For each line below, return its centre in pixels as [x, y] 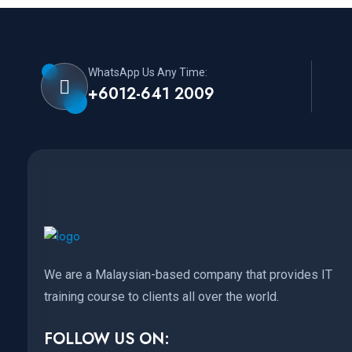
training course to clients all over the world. [161, 297]
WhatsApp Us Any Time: [148, 73]
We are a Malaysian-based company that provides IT [188, 275]
